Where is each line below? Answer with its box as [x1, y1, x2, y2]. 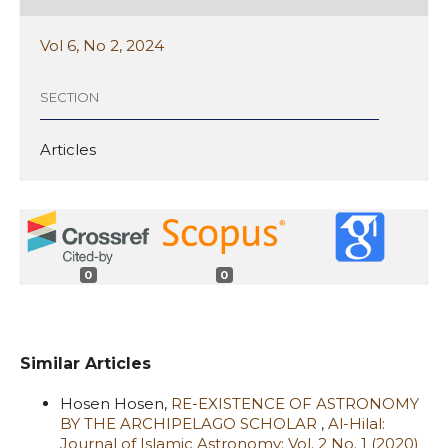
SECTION [40, 89, 99, 106]
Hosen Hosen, [60, 393, 171, 413]
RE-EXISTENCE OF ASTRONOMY [171, 393, 419, 413]
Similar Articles [20, 353, 151, 373]
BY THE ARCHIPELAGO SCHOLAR [60, 413, 321, 433]
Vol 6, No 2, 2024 [40, 35, 164, 55]
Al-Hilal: [328, 413, 385, 433]
